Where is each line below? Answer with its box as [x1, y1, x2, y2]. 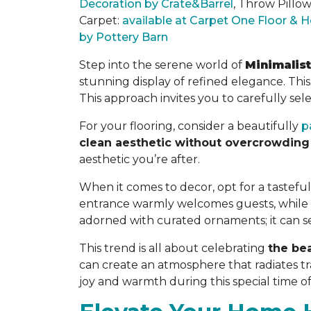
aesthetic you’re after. [79, 153, 200, 166]
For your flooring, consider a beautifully [79, 119, 301, 133]
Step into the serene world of [79, 58, 245, 72]
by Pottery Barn [79, 31, 168, 44]
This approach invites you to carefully [79, 92, 289, 105]
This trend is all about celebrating [79, 242, 268, 255]
